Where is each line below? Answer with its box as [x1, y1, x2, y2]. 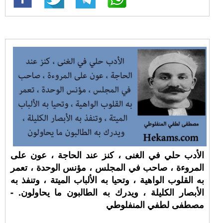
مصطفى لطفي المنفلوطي [106, 198, 204, 211]
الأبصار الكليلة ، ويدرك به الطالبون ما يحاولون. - [10, 186, 204, 199]
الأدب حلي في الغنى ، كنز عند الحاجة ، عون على [10, 148, 204, 161]
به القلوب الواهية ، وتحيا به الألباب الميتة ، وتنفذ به [10, 173, 204, 186]
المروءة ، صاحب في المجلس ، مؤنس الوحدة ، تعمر [10, 161, 204, 174]
